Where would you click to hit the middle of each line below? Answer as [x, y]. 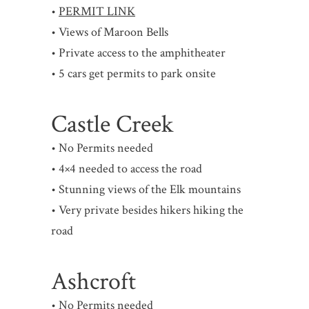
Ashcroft [94, 282]
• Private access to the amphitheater [139, 53]
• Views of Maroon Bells [110, 32]
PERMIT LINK [97, 12]
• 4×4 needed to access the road [127, 169]
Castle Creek [112, 125]
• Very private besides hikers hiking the [148, 210]
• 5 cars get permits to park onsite [134, 74]
